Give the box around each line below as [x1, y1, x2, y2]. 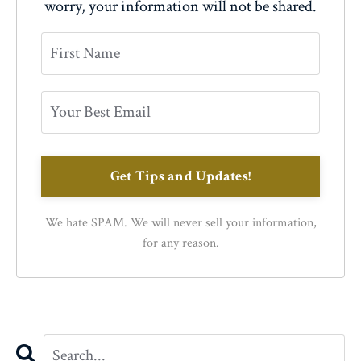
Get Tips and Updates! [110, 167, 251, 185]
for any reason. [142, 234, 219, 251]
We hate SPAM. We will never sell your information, [44, 214, 317, 231]
